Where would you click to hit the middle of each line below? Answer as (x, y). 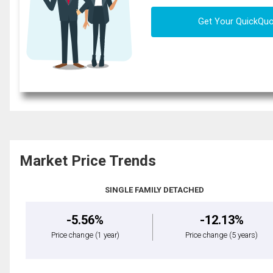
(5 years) (244, 235)
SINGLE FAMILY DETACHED (155, 190)
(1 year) (107, 235)
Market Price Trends (88, 161)
